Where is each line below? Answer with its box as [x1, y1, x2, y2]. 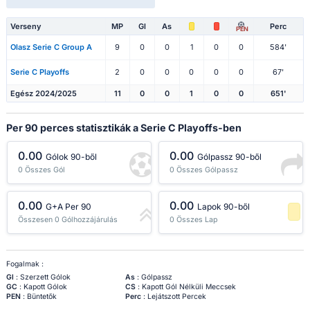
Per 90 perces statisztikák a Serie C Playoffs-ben [6, 122, 241, 134]
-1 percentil [170, 221, 209, 231]
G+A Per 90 [46, 201, 92, 212]
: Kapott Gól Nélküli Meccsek [135, 282, 236, 292]
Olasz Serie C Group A [10, 42, 92, 53]
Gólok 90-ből [46, 152, 98, 163]
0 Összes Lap [170, 215, 218, 224]
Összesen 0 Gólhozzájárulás [18, 215, 118, 224]
